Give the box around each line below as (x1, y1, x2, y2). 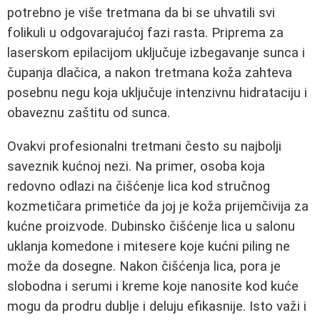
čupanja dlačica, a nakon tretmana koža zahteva (7, 65, 292, 81)
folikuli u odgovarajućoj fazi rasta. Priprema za (7, 25, 284, 41)
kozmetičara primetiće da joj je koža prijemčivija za (7, 198, 309, 214)
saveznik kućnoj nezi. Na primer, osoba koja (7, 158, 265, 174)
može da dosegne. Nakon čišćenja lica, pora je (7, 258, 281, 274)
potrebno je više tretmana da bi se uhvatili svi (7, 5, 275, 21)
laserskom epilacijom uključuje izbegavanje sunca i (7, 45, 305, 61)
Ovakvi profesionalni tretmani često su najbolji (7, 138, 281, 154)
